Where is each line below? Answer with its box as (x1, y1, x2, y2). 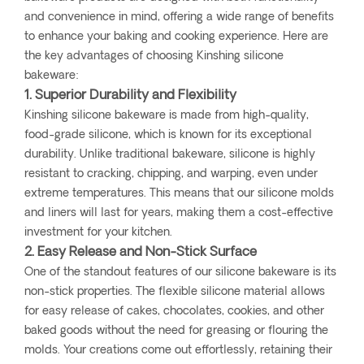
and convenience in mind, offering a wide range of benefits (24, 11, 334, 24)
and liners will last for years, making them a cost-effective (24, 207, 333, 220)
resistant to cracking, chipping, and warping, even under (24, 168, 318, 181)
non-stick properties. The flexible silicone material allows (24, 286, 325, 299)
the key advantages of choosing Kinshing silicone (24, 50, 284, 63)
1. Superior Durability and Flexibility (24, 89, 236, 103)
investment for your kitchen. (24, 227, 172, 240)
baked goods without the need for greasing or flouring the (24, 325, 328, 338)
